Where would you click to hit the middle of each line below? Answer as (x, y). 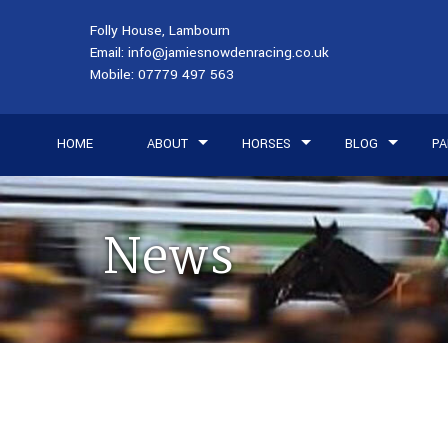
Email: (109, 52)
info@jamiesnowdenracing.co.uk (229, 52)
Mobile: (114, 74)
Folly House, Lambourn (160, 30)
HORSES (266, 144)
